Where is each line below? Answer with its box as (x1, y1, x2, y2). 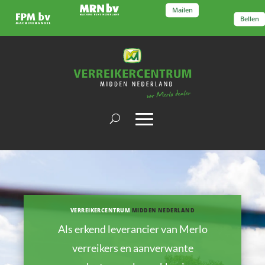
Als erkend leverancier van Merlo (57, 222, 208, 235)
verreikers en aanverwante (72, 241, 193, 254)
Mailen (172, 5, 193, 14)
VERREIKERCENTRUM (70, 206, 132, 214)
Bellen (240, 14, 259, 23)
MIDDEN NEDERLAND (131, 206, 195, 214)
